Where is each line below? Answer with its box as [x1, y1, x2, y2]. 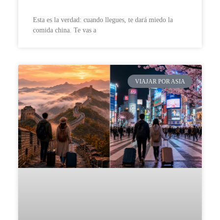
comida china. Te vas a [32, 27, 96, 34]
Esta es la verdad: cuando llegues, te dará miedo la [32, 16, 173, 24]
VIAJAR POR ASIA [135, 78, 185, 85]
